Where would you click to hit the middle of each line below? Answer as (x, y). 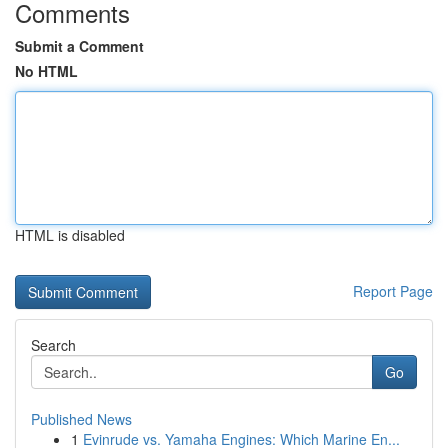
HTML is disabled (70, 235)
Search (53, 345)
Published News (81, 419)
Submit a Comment (79, 46)
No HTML (46, 71)
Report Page (393, 291)
